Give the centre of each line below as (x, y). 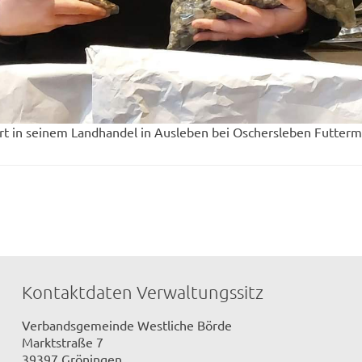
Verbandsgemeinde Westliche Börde (127, 324)
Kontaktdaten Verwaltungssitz (143, 292)
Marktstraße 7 (63, 341)
